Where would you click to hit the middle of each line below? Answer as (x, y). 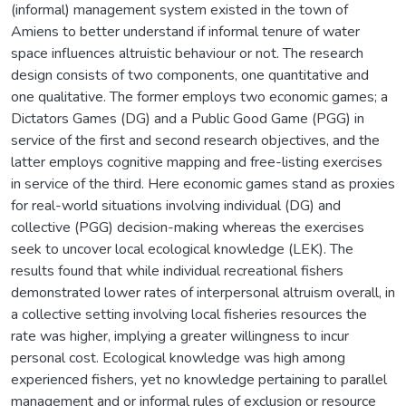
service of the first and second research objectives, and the (195, 140)
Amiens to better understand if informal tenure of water (185, 31)
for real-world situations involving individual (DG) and (176, 205)
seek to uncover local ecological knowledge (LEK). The (182, 249)
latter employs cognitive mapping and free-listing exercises (197, 162)
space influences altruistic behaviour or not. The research (187, 53)
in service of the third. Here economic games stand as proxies (203, 184)
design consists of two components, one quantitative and (190, 75)
